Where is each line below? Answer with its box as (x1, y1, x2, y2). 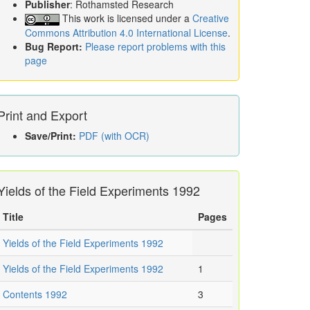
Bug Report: (25, 39, 85, 54)
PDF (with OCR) (79, 129, 149, 143)
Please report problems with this (85, 39, 226, 54)
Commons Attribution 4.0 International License (25, 26, 228, 40)
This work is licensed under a (60, 11, 192, 25)
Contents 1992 (3, 287, 67, 302)
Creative (192, 11, 229, 25)
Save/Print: (25, 129, 76, 143)
